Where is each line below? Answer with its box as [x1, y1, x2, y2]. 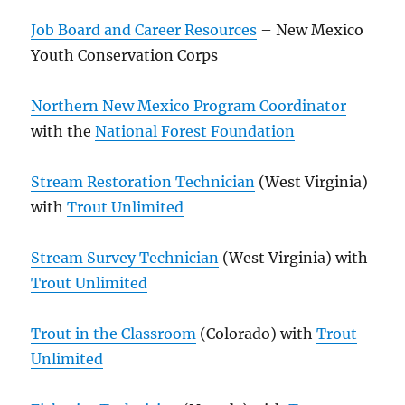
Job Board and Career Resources [31, 21, 258, 40]
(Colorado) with [196, 325, 317, 344]
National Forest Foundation [95, 122, 296, 141]
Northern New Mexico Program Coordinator [31, 97, 347, 116]
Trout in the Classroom [31, 325, 197, 344]
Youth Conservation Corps [31, 46, 219, 65]
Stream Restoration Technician [31, 173, 256, 192]
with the [31, 122, 96, 141]
